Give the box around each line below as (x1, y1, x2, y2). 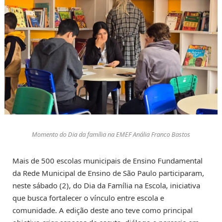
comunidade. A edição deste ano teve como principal (12, 205, 193, 215)
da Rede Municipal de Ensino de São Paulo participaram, (12, 167, 204, 178)
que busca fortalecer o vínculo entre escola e (12, 192, 164, 203)
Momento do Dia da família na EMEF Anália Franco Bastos (32, 129, 190, 139)
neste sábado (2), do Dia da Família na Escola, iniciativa (12, 180, 200, 190)
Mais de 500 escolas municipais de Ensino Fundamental (12, 155, 203, 166)
